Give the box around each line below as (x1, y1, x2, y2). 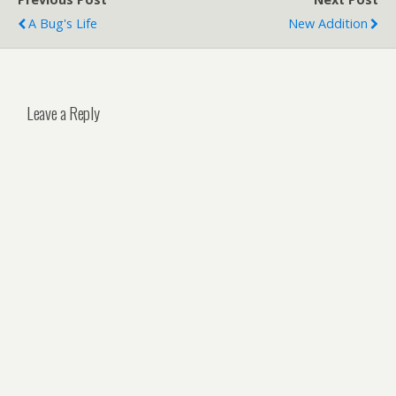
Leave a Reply (27, 100, 100, 125)
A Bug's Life (28, 15, 97, 32)
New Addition (288, 15, 368, 32)
